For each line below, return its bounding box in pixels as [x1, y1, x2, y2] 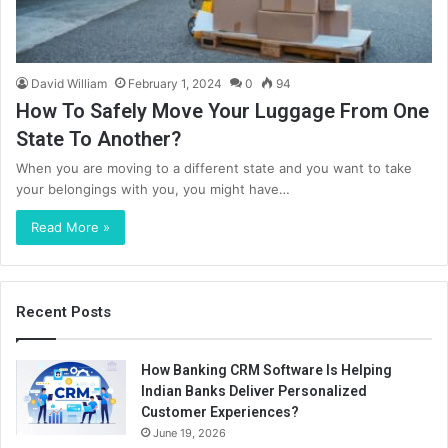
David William [31, 76, 107, 92]
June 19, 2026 [153, 426, 226, 441]
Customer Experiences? [141, 404, 299, 421]
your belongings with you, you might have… [16, 181, 290, 198]
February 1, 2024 [128, 76, 222, 92]
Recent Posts [16, 303, 111, 322]
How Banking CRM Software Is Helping [141, 362, 392, 379]
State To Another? [16, 127, 181, 152]
